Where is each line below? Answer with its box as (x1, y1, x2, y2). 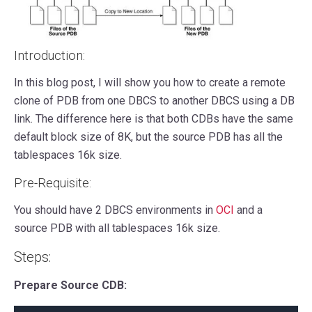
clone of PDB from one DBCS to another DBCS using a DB (14, 93, 295, 107)
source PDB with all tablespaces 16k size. (14, 221, 220, 235)
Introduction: (14, 47, 85, 63)
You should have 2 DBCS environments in (14, 203, 216, 217)
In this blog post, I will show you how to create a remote (14, 75, 286, 89)
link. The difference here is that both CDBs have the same (14, 111, 293, 125)
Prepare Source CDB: (14, 278, 127, 292)
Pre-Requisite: (14, 175, 91, 190)
